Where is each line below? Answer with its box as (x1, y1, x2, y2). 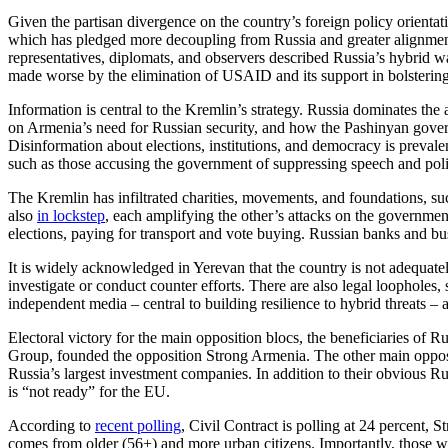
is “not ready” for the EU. (8, 382, 174, 400)
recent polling (95, 416, 181, 434)
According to (8, 416, 95, 434)
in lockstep (37, 206, 105, 224)
